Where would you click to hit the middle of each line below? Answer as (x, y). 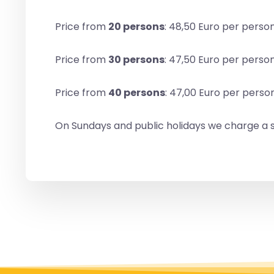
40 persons (137, 92)
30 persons (136, 59)
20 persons (136, 26)
